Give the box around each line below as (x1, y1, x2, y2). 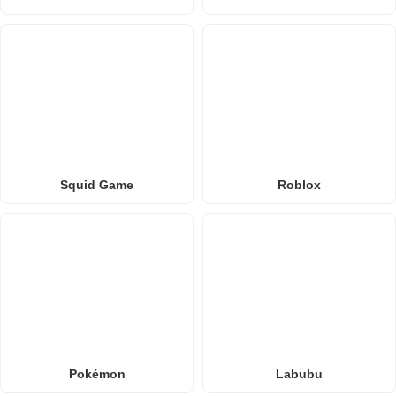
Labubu (276, 367, 323, 381)
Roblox (278, 178, 321, 192)
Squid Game (60, 178, 133, 192)
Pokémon (68, 367, 126, 381)
